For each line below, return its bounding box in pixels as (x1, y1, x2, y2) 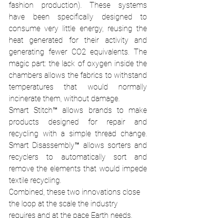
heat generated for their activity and (9, 36, 147, 45)
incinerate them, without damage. (9, 94, 122, 103)
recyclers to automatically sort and (9, 152, 147, 162)
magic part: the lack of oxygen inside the (9, 59, 147, 68)
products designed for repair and (9, 117, 147, 127)
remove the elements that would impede (9, 164, 147, 173)
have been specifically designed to (9, 12, 147, 21)
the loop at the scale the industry (9, 199, 120, 208)
